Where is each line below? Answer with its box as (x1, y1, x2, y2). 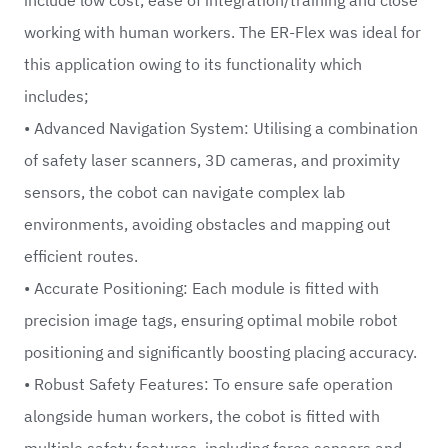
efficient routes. (24, 245, 138, 266)
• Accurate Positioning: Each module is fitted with (24, 277, 379, 298)
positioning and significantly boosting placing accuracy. (24, 341, 417, 362)
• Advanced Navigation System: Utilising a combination (24, 117, 418, 138)
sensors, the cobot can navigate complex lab (24, 181, 345, 202)
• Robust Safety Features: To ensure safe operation (24, 373, 393, 394)
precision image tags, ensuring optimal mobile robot (24, 309, 398, 330)
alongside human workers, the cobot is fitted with (24, 405, 380, 426)
